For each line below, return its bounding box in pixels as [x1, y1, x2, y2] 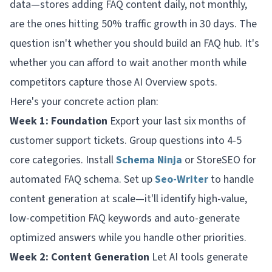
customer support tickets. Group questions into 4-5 [10, 132, 242, 148]
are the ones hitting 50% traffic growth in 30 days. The [10, 16, 257, 32]
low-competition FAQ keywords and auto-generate [10, 210, 240, 226]
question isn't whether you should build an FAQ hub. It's [10, 35, 259, 51]
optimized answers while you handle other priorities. [10, 229, 246, 245]
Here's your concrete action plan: [10, 93, 158, 109]
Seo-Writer [155, 171, 208, 187]
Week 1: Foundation [10, 113, 107, 129]
